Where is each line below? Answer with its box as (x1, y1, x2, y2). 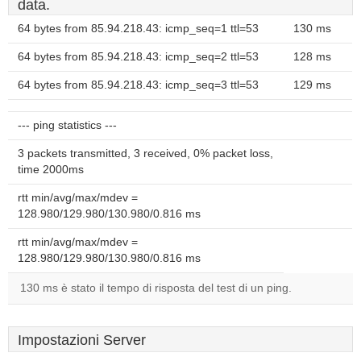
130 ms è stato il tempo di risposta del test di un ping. (20, 282, 292, 294)
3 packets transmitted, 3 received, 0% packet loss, (18, 147, 273, 160)
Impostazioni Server (18, 332, 146, 348)
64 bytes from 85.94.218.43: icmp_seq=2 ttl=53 (18, 51, 259, 63)
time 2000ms (18, 164, 84, 176)
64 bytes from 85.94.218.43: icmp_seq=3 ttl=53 (18, 79, 259, 91)
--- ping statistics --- (18, 119, 117, 131)
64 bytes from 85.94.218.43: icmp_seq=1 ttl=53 (18, 23, 259, 35)
